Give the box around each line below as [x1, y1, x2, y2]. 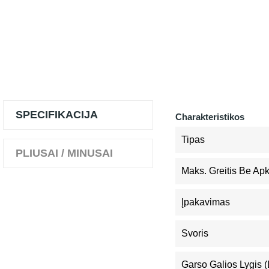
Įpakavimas [181, 197, 230, 207]
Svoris [181, 228, 208, 238]
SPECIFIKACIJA [16, 109, 98, 121]
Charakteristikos [175, 112, 244, 122]
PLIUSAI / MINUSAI [16, 147, 113, 159]
